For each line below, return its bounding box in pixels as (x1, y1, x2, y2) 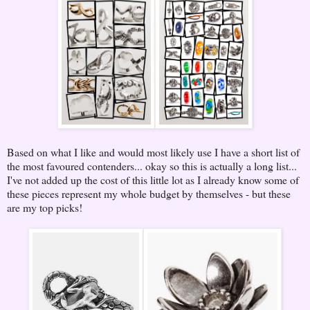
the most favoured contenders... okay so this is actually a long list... (7, 158, 297, 173)
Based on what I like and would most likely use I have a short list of (7, 144, 300, 159)
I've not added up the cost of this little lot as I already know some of (7, 172, 299, 187)
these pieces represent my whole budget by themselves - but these (7, 185, 291, 201)
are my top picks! (7, 199, 82, 215)
